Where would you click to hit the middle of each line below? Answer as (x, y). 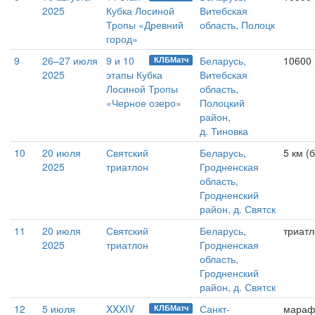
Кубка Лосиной (140, 11)
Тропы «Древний (145, 25)
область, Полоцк (237, 25)
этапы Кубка (134, 75)
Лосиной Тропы (142, 89)
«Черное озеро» (144, 103)
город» (122, 39)
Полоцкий (222, 103)
